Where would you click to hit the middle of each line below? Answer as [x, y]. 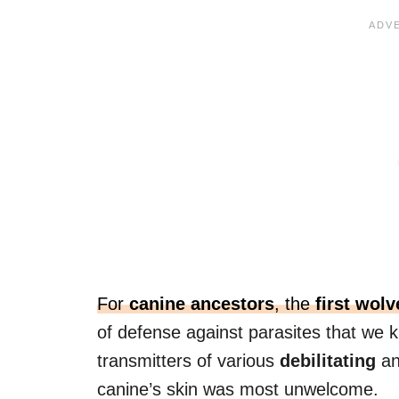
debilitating [328, 360]
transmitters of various [188, 360]
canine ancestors [202, 303]
